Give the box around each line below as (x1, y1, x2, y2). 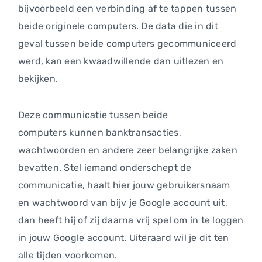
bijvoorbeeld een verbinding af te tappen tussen (18, 3, 237, 15)
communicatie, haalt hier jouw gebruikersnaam (18, 180, 230, 191)
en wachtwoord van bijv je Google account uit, (18, 197, 227, 209)
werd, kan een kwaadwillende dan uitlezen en (18, 56, 224, 67)
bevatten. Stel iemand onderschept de (18, 162, 192, 174)
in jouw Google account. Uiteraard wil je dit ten (18, 232, 229, 244)
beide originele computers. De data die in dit (18, 20, 218, 32)
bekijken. (18, 73, 61, 85)
